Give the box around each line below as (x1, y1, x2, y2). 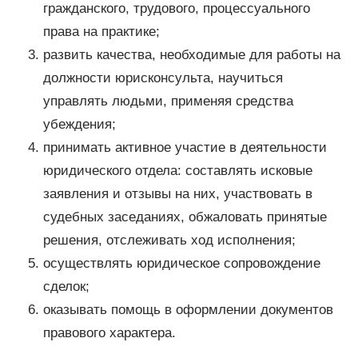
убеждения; (42, 117, 116, 133)
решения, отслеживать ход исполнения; (42, 233, 296, 249)
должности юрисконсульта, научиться (42, 70, 283, 86)
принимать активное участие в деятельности (42, 140, 327, 156)
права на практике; (42, 24, 160, 40)
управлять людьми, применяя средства (42, 93, 293, 109)
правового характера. (42, 325, 176, 341)
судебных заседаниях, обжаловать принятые (42, 209, 327, 225)
